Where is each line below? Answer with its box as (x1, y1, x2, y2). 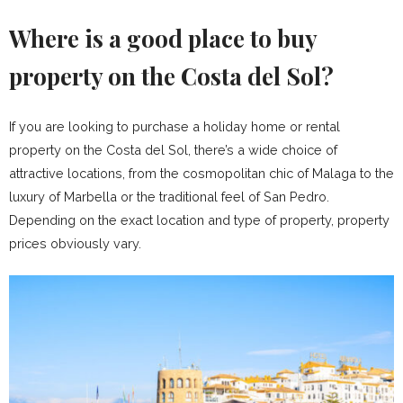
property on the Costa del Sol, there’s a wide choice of (9, 142, 337, 158)
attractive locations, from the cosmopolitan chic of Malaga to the (9, 166, 394, 182)
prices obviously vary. (9, 236, 141, 252)
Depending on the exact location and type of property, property (9, 212, 390, 228)
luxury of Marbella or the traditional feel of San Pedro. (9, 189, 329, 205)
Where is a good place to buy (9, 22, 317, 55)
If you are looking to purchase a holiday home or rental (9, 119, 340, 135)
